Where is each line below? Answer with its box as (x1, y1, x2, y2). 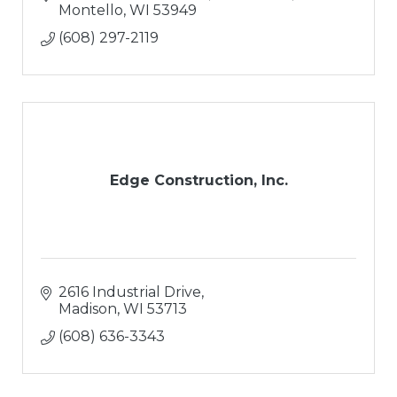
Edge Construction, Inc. (109, 171, 288, 189)
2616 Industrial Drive (58, 283, 201, 300)
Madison (58, 300, 117, 317)
